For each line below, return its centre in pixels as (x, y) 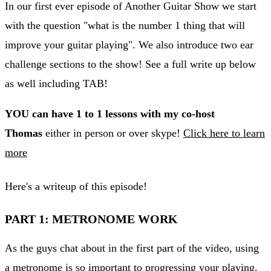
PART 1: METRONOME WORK (93, 219)
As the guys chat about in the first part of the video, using (132, 248)
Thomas (24, 133)
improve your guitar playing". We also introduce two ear (129, 44)
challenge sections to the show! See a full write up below (130, 64)
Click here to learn (224, 133)
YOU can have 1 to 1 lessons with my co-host (110, 113)
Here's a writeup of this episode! (76, 186)
